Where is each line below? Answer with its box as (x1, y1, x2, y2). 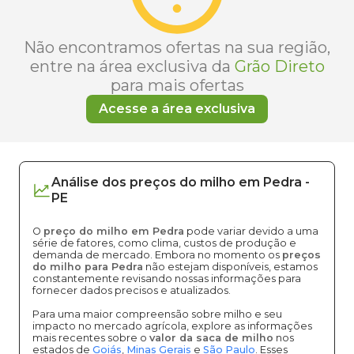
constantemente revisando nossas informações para (32, 273, 301, 284)
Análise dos (51, 175, 126, 190)
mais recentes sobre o (32, 332, 149, 344)
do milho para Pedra (32, 261, 143, 273)
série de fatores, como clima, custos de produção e (32, 237, 296, 249)
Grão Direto (234, 57, 325, 76)
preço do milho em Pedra (43, 225, 184, 237)
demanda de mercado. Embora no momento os (32, 249, 282, 261)
